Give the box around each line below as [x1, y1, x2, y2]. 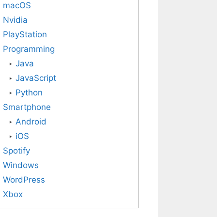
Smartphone [3, 102, 51, 112]
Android [15, 117, 46, 126]
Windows [3, 160, 39, 170]
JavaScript [15, 73, 56, 83]
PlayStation [3, 30, 47, 39]
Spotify [3, 146, 30, 155]
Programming [3, 44, 55, 54]
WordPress [3, 175, 45, 185]
